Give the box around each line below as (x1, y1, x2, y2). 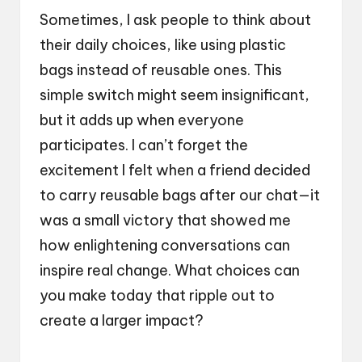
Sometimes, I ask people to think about (40, 10, 311, 29)
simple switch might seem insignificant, (40, 85, 309, 104)
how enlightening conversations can (40, 235, 290, 255)
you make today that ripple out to (40, 285, 275, 305)
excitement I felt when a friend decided (40, 160, 310, 179)
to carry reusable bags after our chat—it (40, 185, 320, 204)
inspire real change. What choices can (40, 260, 300, 280)
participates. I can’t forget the (40, 135, 248, 154)
